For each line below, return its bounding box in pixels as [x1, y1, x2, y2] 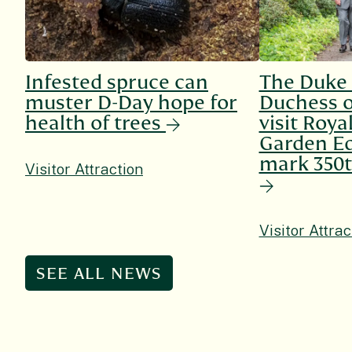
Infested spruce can [25, 71, 208, 94]
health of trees [25, 112, 161, 135]
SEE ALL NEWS [36, 265, 163, 284]
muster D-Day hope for [25, 92, 237, 115]
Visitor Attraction [25, 160, 143, 178]
